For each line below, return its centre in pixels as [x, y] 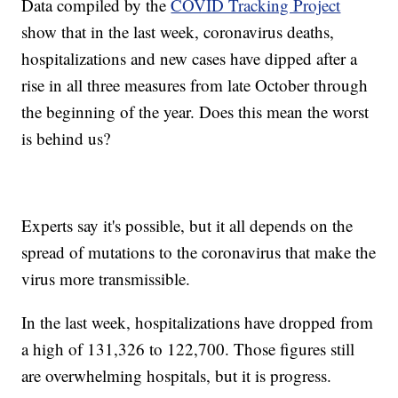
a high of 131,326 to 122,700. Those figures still [188, 349]
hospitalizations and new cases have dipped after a [190, 59]
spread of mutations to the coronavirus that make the [199, 252]
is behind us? [66, 139]
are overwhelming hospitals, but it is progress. [177, 376]
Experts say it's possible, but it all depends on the [187, 226]
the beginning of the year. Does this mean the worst [195, 112]
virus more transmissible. [106, 279]
